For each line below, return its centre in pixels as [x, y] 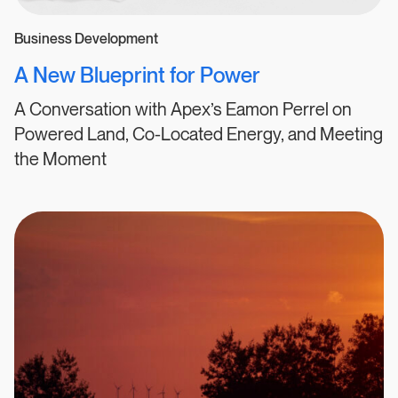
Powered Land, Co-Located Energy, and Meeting [199, 135]
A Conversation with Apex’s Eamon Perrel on [183, 111]
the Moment [60, 160]
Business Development [86, 40]
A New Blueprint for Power [137, 76]
